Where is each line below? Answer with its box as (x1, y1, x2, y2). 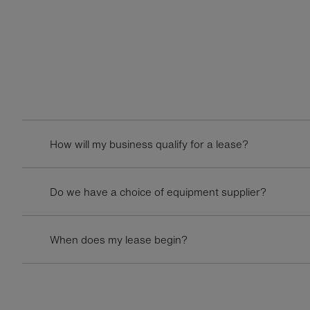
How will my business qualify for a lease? (50, 136, 248, 152)
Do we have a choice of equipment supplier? (50, 184, 266, 199)
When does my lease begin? (50, 232, 188, 247)
